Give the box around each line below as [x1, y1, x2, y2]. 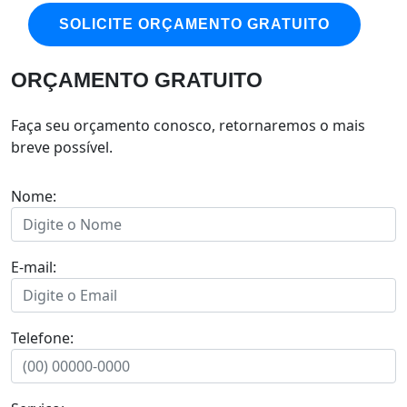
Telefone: [11, 328, 74, 348]
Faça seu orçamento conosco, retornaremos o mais [11, 115, 365, 135]
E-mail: [11, 257, 56, 277]
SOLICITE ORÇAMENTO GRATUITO [59, 16, 330, 32]
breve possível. [11, 137, 113, 157]
